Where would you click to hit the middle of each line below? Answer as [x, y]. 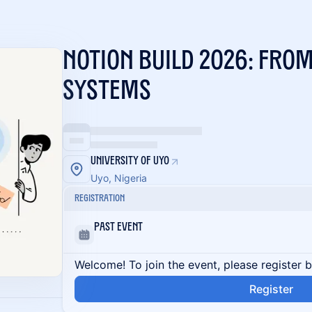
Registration [100, 199]
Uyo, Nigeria [119, 178]
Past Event [118, 228]
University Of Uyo [130, 162]
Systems [107, 92]
